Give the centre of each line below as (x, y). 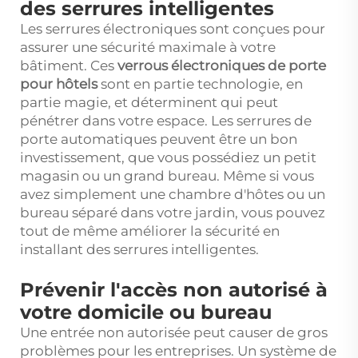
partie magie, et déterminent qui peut (149, 103)
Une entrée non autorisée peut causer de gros (174, 333)
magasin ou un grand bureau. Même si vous (167, 176)
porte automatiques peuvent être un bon (159, 139)
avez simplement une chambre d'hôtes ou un (173, 195)
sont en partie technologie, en (202, 84)
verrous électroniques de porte (222, 66)
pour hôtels (60, 84)
